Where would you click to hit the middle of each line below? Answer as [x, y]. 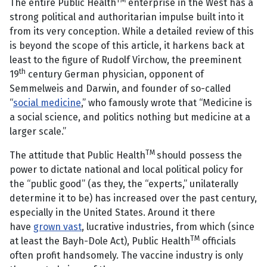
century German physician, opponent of [115, 74]
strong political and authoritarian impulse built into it [127, 17]
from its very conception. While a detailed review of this [132, 32]
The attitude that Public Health [77, 156]
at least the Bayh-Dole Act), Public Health [100, 241]
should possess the [199, 156]
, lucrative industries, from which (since [168, 227]
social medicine [47, 103]
